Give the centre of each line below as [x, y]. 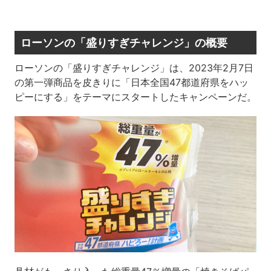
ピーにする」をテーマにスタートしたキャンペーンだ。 [135, 97]
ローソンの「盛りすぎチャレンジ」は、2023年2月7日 [134, 68]
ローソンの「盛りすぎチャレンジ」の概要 [124, 43]
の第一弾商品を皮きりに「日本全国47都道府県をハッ [131, 82]
